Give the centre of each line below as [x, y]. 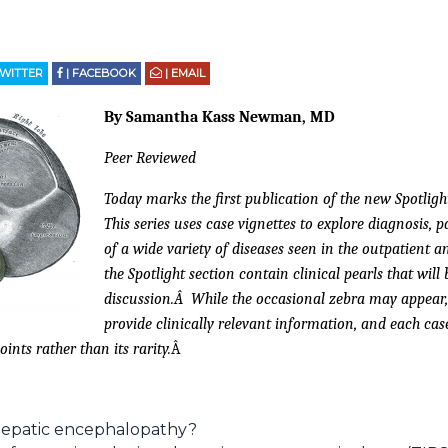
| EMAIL [183, 73]
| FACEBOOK [100, 73]
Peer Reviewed [150, 158]
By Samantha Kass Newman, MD [219, 117]
